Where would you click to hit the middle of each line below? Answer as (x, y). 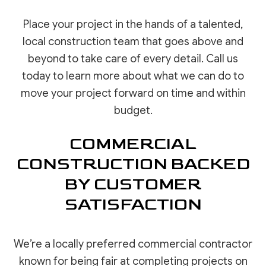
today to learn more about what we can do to (133, 76)
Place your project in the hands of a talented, (133, 25)
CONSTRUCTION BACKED (133, 164)
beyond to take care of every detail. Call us (133, 59)
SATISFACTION (133, 205)
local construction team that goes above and (133, 42)
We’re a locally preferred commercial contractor (133, 244)
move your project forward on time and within (133, 94)
